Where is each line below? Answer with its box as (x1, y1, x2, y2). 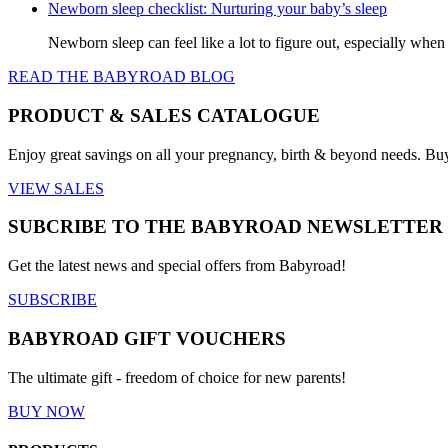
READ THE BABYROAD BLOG (8, 68, 235, 86)
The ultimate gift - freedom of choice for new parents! (8, 368, 346, 386)
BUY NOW (8, 402, 85, 420)
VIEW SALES (8, 179, 104, 197)
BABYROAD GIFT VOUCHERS (8, 327, 286, 349)
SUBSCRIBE (8, 291, 97, 309)
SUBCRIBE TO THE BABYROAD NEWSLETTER (8, 216, 443, 238)
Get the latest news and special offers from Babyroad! (8, 257, 346, 275)
